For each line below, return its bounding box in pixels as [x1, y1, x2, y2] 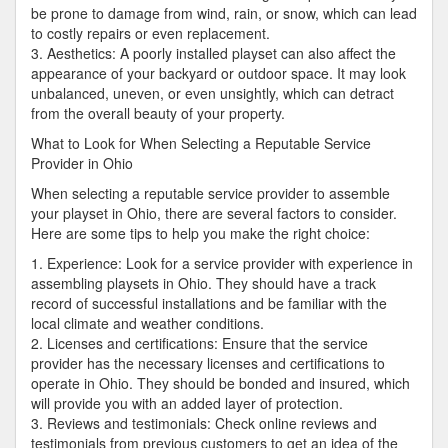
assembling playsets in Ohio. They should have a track [31, 273, 376, 293]
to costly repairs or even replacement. [31, 23, 270, 43]
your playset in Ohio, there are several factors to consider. [31, 203, 397, 223]
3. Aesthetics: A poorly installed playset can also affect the [31, 43, 396, 63]
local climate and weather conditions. [31, 313, 264, 333]
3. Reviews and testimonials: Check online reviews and [31, 413, 377, 433]
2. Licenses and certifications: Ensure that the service [31, 333, 368, 353]
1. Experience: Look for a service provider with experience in [31, 253, 413, 273]
